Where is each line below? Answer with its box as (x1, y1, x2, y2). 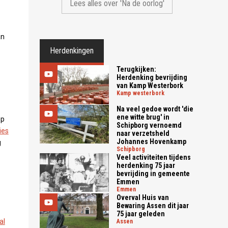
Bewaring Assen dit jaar (117, 201, 189, 210)
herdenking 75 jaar (117, 161, 176, 169)
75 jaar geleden (117, 209, 165, 218)
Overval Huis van (117, 193, 169, 202)
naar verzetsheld (117, 129, 170, 137)
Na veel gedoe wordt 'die (117, 104, 194, 113)
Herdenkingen (50, 46, 94, 56)
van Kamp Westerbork (117, 81, 184, 90)
